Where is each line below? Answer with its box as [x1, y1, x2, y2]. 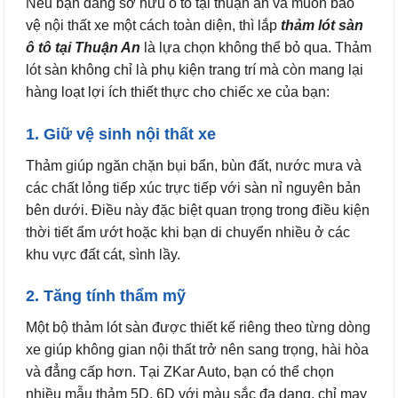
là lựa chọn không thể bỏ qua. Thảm [140, 39, 371, 55]
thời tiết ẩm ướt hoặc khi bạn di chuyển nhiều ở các [26, 224, 350, 240]
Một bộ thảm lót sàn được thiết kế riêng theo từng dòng [26, 320, 370, 336]
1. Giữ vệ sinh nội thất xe [26, 124, 216, 143]
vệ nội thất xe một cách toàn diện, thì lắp [26, 17, 277, 33]
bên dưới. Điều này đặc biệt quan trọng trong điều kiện [26, 202, 370, 218]
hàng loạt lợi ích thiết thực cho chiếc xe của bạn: [26, 84, 330, 99]
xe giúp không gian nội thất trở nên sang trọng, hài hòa [26, 342, 369, 358]
